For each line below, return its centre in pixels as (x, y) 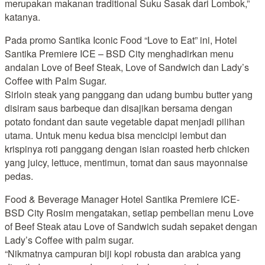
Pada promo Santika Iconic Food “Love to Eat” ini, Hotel (121, 40)
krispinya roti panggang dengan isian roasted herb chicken (127, 148)
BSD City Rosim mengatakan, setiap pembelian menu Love (129, 212)
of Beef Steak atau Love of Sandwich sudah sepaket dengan (131, 226)
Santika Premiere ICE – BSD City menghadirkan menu (119, 53)
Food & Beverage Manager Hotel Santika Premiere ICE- (122, 199)
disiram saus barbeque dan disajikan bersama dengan (119, 108)
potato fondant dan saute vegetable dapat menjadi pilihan (125, 121)
